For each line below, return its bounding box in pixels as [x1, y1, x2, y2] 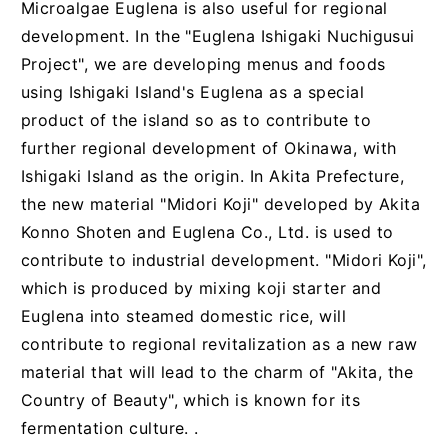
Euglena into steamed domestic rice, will [20, 305, 347, 326]
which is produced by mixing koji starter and [20, 277, 381, 298]
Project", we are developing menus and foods [20, 53, 386, 74]
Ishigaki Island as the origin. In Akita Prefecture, [20, 165, 405, 186]
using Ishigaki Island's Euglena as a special [20, 81, 364, 102]
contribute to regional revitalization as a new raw [20, 333, 418, 354]
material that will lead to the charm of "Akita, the [20, 361, 414, 382]
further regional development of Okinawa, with [20, 137, 397, 158]
